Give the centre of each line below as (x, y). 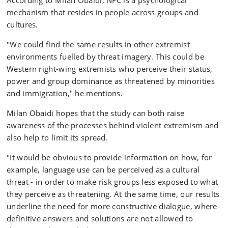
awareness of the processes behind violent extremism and (113, 125)
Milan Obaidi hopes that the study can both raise (96, 113)
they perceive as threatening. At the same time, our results (113, 194)
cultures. (22, 24)
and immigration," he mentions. (65, 93)
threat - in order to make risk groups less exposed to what (112, 182)
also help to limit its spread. (58, 137)
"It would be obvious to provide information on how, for (109, 157)
